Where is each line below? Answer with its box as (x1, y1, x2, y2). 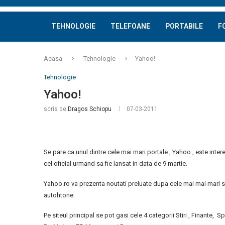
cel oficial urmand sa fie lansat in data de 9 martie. (44, 160, 187, 167)
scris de (44, 105, 68, 113)
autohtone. (44, 191, 75, 199)
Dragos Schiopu (68, 105, 111, 113)
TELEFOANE (110, 22, 150, 30)
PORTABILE (165, 22, 203, 30)
